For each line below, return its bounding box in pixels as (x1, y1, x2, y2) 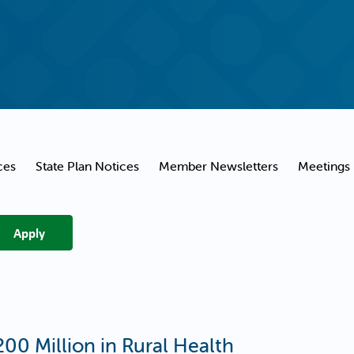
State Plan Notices (36, 158, 139, 174)
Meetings (298, 158, 350, 174)
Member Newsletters (159, 158, 278, 174)
